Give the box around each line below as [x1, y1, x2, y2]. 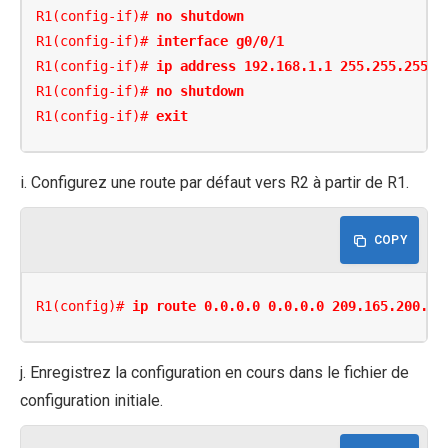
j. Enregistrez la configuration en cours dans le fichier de [20, 362, 409, 382]
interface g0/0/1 [156, 33, 285, 50]
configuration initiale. [20, 390, 163, 410]
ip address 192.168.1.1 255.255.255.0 [156, 58, 445, 75]
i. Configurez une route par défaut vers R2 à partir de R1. [20, 172, 409, 192]
